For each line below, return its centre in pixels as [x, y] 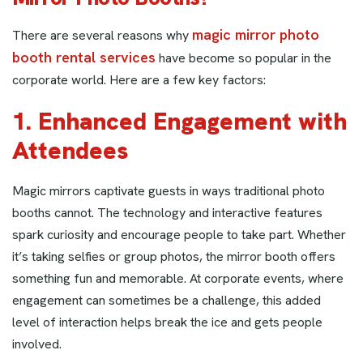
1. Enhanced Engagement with [179, 121]
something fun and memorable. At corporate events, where [178, 278]
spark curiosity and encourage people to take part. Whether [179, 234]
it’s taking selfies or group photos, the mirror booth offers [174, 256]
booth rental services [84, 57]
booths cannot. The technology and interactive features [167, 212]
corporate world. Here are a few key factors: [139, 79]
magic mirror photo [256, 34]
